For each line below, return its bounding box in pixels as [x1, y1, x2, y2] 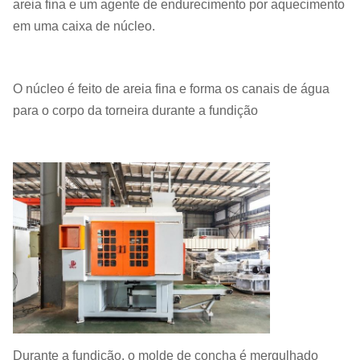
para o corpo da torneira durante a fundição [13, 103, 258, 117]
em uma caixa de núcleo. [13, 18, 155, 33]
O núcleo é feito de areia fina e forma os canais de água [13, 81, 329, 96]
